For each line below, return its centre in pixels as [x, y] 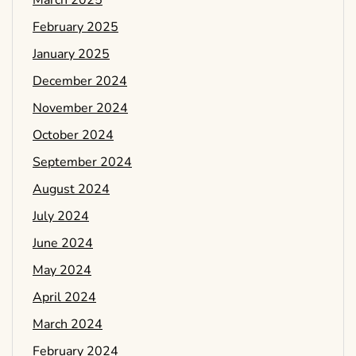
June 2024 [63, 244]
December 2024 [80, 81]
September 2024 [82, 163]
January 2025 [71, 54]
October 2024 [73, 135]
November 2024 [80, 108]
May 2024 [62, 271]
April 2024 [64, 298]
